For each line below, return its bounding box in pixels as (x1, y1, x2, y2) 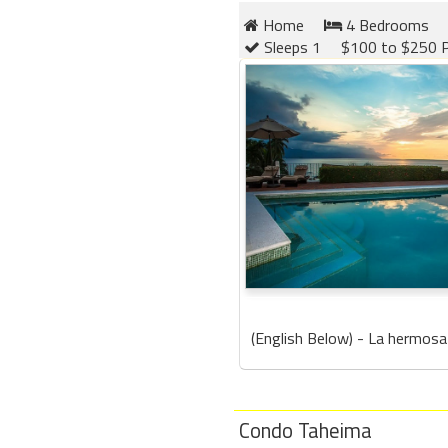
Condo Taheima (239, 414, 372, 446)
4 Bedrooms (342, 12, 429, 37)
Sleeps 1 (260, 34, 321, 59)
